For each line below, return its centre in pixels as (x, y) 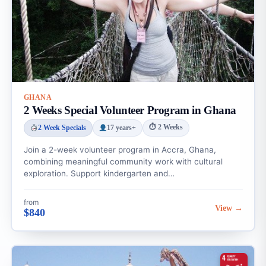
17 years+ (121, 128)
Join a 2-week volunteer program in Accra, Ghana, (120, 149)
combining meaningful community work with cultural (123, 161)
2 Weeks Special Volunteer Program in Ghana (130, 110)
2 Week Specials (62, 128)
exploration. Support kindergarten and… (99, 173)
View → (229, 208)
